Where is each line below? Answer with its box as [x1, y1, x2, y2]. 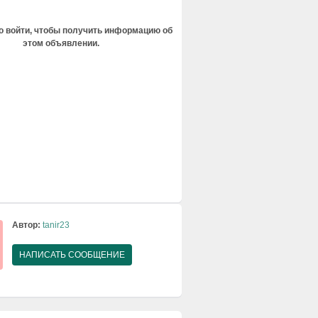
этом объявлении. [23, 38, 99, 49]
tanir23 [43, 220, 70, 231]
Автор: [12, 220, 40, 231]
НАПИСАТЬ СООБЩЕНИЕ [19, 250, 125, 261]
